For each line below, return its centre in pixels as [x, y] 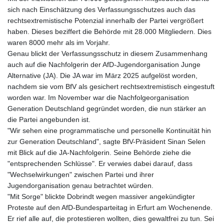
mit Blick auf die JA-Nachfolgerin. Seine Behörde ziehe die [99, 153]
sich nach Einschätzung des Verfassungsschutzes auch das [101, 10]
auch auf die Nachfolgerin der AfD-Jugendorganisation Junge [104, 65]
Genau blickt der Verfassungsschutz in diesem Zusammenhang [107, 54]
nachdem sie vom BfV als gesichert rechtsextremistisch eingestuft [111, 87]
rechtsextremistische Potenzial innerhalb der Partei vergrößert [105, 21]
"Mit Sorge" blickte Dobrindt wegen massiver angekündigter [101, 197]
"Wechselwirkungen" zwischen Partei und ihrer [81, 175]
